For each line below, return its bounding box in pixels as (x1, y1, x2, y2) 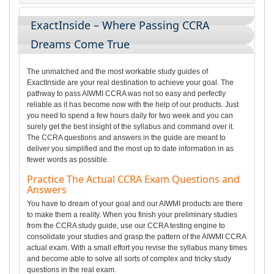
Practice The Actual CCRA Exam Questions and (27, 172, 240, 186)
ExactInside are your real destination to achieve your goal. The (27, 78, 234, 87)
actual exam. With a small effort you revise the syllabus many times (27, 243, 247, 252)
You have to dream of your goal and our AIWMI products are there (27, 199, 243, 208)
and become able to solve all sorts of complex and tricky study (27, 254, 231, 263)
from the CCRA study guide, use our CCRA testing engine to (27, 221, 225, 230)
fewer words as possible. (27, 155, 109, 164)
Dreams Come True (31, 36, 130, 51)
